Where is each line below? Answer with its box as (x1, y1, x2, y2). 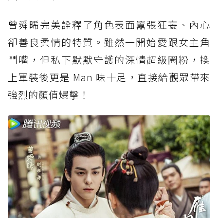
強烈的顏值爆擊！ (8, 88, 90, 102)
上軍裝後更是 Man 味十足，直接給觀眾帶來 (8, 70, 210, 85)
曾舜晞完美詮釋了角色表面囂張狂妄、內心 (8, 18, 210, 32)
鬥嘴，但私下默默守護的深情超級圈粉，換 (8, 53, 210, 67)
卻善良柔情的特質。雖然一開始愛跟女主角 (8, 35, 210, 50)
